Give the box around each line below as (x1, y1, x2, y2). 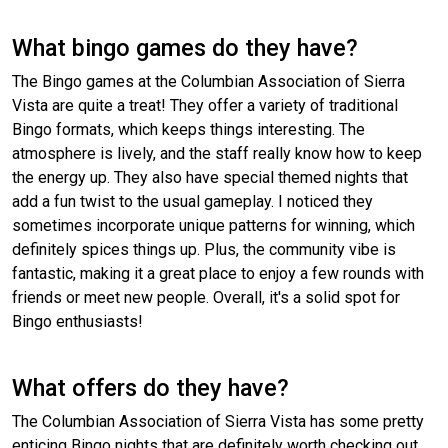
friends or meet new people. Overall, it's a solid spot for (12, 288, 400, 308)
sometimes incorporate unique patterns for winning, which (12, 216, 415, 236)
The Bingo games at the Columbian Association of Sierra (12, 72, 405, 92)
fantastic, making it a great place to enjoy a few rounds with (12, 264, 424, 284)
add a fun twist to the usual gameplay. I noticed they (12, 192, 373, 212)
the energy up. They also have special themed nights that (12, 168, 408, 188)
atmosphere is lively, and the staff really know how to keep (12, 144, 422, 164)
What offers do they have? (12, 374, 289, 403)
